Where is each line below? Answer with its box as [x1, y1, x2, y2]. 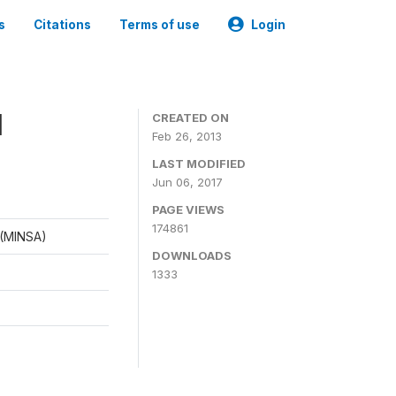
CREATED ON [152, 110, 229, 125]
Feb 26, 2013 [152, 129, 222, 143]
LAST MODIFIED [152, 156, 246, 171]
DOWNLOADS [152, 248, 232, 263]
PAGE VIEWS [152, 202, 225, 217]
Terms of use [119, 18, 200, 32]
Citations [34, 18, 91, 32]
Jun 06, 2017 [152, 175, 223, 189]
